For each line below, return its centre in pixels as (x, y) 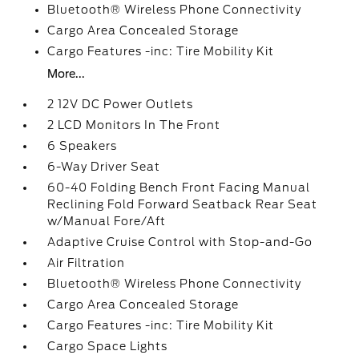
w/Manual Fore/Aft (107, 221)
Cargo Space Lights (108, 346)
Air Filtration (87, 263)
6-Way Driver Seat (104, 167)
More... (67, 74)
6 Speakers (83, 146)
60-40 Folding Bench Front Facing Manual (179, 188)
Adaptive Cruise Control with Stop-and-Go (180, 242)
